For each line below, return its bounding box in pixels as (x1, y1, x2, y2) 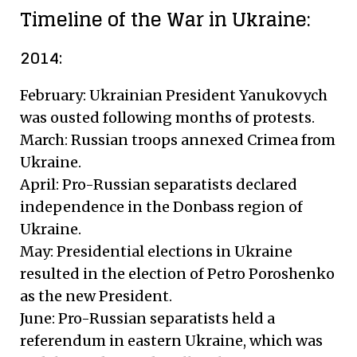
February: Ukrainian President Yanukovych (20, 85, 328, 104)
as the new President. (20, 286, 172, 305)
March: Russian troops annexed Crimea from (20, 130, 335, 149)
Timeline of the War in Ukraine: (20, 2, 311, 37)
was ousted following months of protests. (20, 108, 315, 127)
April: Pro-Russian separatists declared (20, 175, 297, 194)
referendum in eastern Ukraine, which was (20, 331, 323, 350)
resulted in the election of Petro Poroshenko (20, 264, 335, 283)
